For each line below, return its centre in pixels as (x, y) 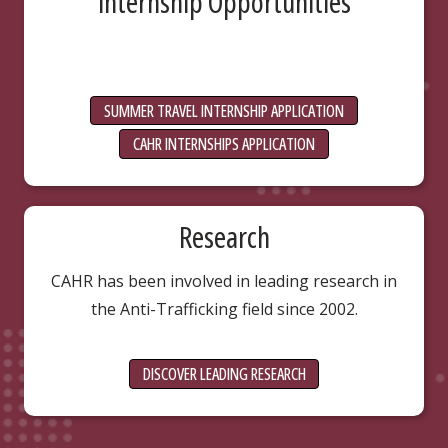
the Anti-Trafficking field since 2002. (224, 309)
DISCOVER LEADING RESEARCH (224, 374)
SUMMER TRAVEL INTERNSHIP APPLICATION (224, 110)
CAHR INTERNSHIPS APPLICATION (224, 144)
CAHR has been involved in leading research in (224, 281)
